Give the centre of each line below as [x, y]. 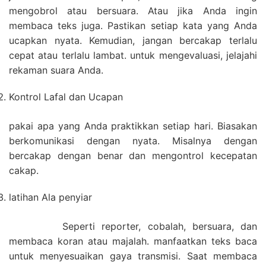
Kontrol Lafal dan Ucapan [66, 97]
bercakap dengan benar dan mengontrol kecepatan [133, 156]
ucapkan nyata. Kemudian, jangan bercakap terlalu [133, 41]
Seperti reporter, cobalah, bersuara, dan [133, 227]
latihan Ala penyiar [50, 197]
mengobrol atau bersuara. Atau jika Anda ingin [133, 11]
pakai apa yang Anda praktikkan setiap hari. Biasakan [133, 126]
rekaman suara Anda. [56, 70]
